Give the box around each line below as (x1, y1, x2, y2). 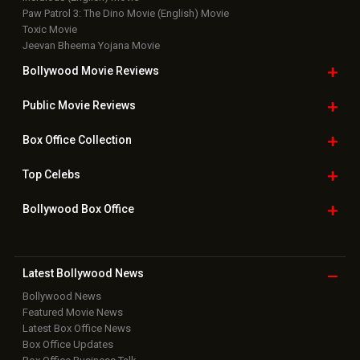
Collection (75, 133, 132, 147)
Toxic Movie (22, 23, 77, 36)
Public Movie (22, 99, 92, 112)
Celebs (41, 168, 80, 182)
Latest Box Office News (22, 322, 131, 335)
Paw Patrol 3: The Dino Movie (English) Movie (22, 7, 229, 20)
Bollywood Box (22, 202, 104, 216)
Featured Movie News (22, 306, 123, 319)
